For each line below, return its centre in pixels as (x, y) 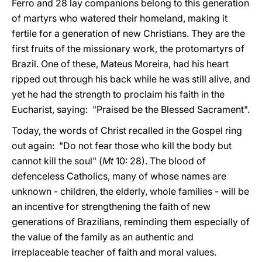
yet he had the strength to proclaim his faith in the (118, 94)
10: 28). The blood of (160, 161)
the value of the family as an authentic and (103, 237)
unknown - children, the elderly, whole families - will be (130, 191)
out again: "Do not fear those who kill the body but (122, 146)
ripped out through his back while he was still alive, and (131, 79)
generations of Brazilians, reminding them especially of (131, 222)
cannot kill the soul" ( (57, 161)
